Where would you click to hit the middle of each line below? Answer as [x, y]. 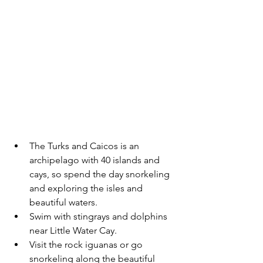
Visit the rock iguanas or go [87, 244]
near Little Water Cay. [73, 230]
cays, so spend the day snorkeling [101, 174]
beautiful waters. [65, 202]
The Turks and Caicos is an [85, 146]
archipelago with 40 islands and [96, 160]
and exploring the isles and [87, 188]
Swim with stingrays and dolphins [100, 216]
